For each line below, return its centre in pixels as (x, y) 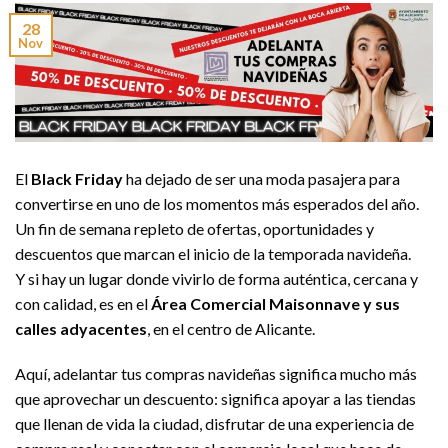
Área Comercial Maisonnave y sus (275, 303)
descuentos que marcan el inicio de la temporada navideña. (213, 253)
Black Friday (77, 178)
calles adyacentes (81, 328)
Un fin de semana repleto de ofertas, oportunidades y (194, 228)
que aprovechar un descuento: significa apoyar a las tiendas (215, 399)
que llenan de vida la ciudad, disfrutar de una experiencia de (214, 424)
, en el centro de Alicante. (231, 328)
